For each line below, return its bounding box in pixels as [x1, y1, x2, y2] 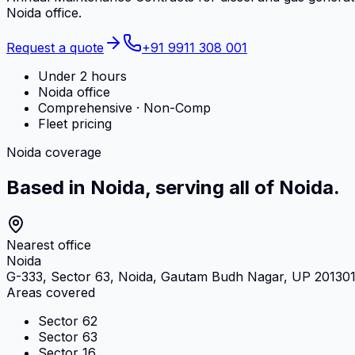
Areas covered [6, 284, 95, 300]
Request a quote [6, 39, 104, 55]
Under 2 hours [38, 67, 127, 84]
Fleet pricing [38, 115, 112, 132]
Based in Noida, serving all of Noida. [6, 175, 340, 199]
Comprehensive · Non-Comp [38, 99, 211, 116]
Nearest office [6, 236, 91, 253]
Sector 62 [38, 312, 97, 329]
